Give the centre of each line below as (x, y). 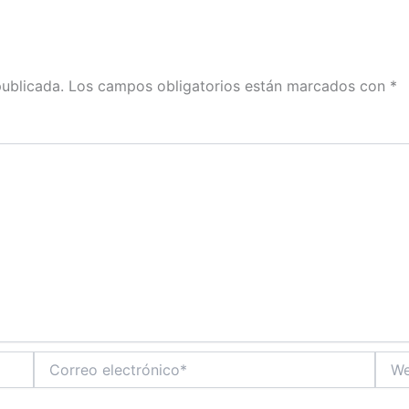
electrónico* (69, 378)
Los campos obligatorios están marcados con (229, 86)
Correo (53, 360)
